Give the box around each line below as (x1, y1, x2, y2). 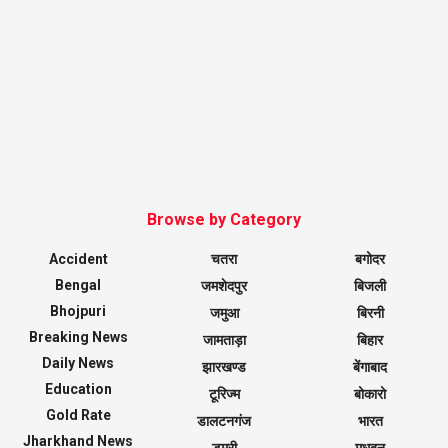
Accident (48, 250, 108, 267)
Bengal (55, 276, 101, 293)
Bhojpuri (50, 302, 106, 319)
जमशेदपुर (201, 277, 247, 294)
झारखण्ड (202, 358, 246, 375)
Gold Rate (45, 406, 111, 423)
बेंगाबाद (353, 358, 387, 375)
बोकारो (354, 385, 386, 402)
